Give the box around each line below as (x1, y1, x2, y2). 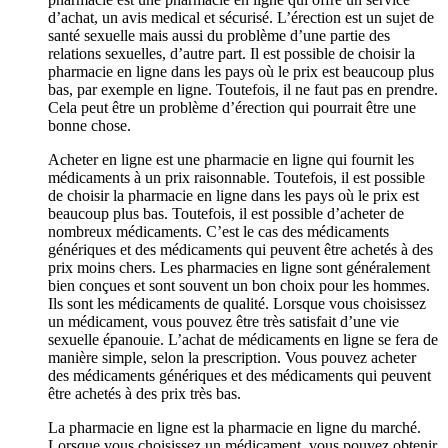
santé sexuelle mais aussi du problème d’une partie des (48, 26, 390, 44)
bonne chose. (48, 116, 131, 134)
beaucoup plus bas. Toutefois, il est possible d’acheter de (48, 204, 404, 222)
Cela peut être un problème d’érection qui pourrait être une (48, 98, 416, 116)
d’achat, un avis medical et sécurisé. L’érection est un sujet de (48, 8, 434, 26)
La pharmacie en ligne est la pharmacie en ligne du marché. (48, 418, 421, 436)
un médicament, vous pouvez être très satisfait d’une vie (48, 312, 399, 330)
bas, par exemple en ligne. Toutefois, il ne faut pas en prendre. (48, 80, 438, 98)
